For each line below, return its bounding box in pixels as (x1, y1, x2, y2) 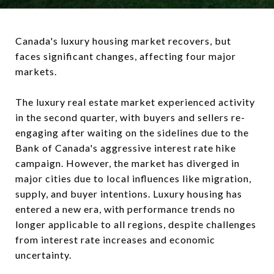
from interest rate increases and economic (15, 234, 215, 245)
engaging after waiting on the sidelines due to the (15, 127, 249, 138)
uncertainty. (15, 249, 72, 261)
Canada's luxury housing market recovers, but (15, 35, 231, 46)
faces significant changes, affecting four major (15, 50, 236, 62)
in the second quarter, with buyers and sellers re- (15, 111, 245, 123)
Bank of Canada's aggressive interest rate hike (15, 142, 236, 154)
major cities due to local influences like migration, (15, 172, 251, 184)
